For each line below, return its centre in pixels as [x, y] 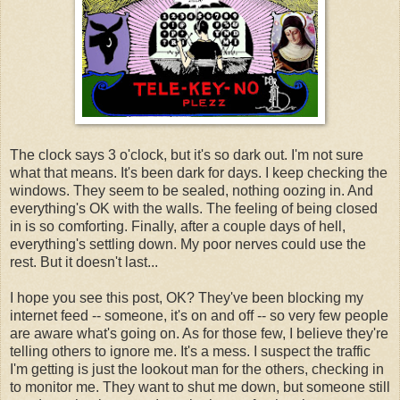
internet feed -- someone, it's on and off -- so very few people [199, 315]
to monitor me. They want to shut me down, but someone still [200, 387]
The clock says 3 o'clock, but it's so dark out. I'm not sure [187, 154]
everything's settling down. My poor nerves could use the [188, 244]
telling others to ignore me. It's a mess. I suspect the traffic [190, 351]
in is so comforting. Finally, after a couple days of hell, [178, 226]
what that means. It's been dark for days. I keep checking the [199, 172]
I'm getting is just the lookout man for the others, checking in [197, 369]
